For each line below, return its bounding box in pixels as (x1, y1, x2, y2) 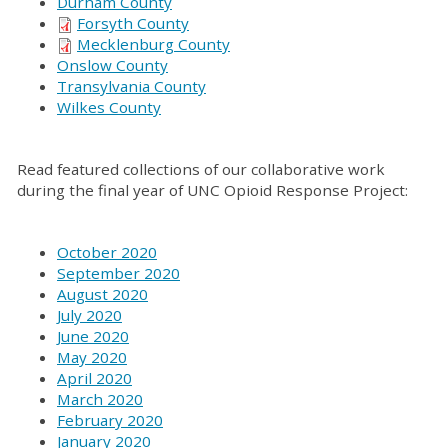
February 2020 (57, 410, 163, 430)
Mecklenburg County (77, 34, 230, 54)
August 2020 (57, 284, 148, 304)
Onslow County (57, 55, 168, 75)
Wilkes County (57, 97, 161, 117)
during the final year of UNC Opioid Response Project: (17, 180, 408, 200)
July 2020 (57, 305, 122, 325)
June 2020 (57, 326, 129, 346)
